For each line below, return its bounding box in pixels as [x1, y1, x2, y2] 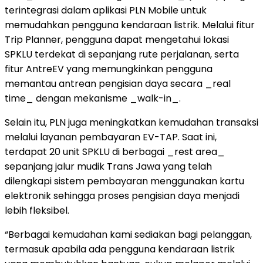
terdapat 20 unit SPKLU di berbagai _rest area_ [5, 144, 225, 159]
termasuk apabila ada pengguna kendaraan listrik [5, 242, 235, 256]
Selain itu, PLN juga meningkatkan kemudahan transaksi [5, 115, 258, 129]
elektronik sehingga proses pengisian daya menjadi [5, 188, 240, 203]
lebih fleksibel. [5, 203, 69, 217]
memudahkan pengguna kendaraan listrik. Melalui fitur [5, 18, 255, 32]
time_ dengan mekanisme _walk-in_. [5, 91, 181, 105]
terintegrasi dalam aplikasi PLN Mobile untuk [5, 3, 207, 17]
